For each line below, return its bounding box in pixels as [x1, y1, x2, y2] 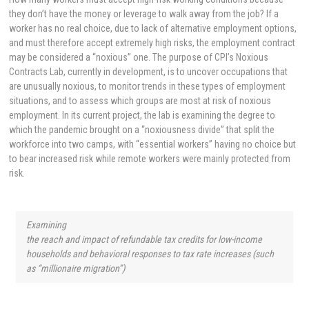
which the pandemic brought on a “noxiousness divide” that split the [9, 124, 275, 136]
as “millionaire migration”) [26, 262, 126, 274]
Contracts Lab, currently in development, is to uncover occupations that [9, 66, 288, 78]
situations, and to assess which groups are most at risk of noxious [9, 95, 272, 107]
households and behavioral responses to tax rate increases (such [26, 248, 275, 259]
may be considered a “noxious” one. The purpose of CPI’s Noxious [9, 52, 269, 63]
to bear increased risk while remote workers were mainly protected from [9, 153, 291, 165]
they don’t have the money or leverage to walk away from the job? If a [9, 8, 279, 20]
